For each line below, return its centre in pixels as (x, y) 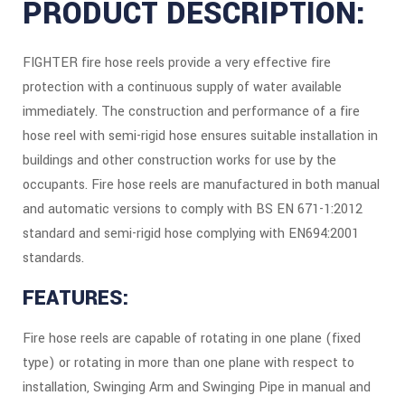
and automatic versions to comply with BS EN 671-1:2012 (193, 210)
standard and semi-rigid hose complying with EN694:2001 (191, 234)
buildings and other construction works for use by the (179, 161)
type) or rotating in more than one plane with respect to (188, 363)
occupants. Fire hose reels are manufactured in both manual (201, 185)
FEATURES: (76, 299)
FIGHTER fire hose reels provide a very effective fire (177, 63)
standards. (53, 259)
